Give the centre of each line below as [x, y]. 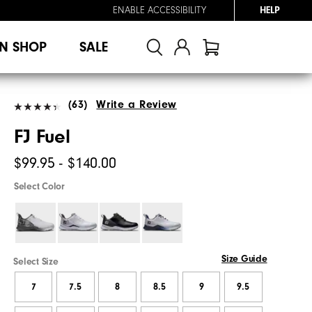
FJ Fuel [42, 136]
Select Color [39, 186]
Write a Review [136, 104]
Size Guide [244, 259]
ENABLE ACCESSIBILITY [159, 10]
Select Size [36, 262]
